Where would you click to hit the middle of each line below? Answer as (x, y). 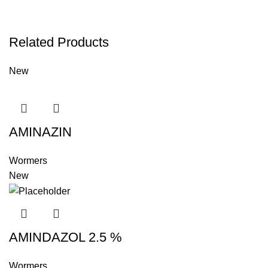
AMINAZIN (40, 132)
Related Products (59, 42)
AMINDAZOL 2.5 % (66, 237)
